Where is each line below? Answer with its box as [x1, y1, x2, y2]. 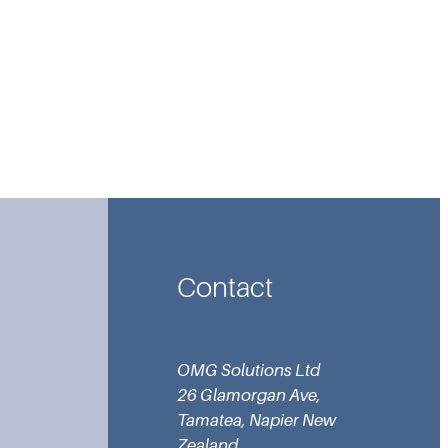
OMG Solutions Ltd [177, 361, 321, 381]
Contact [177, 272, 274, 304]
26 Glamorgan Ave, [177, 386, 322, 406]
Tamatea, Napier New [177, 411, 337, 431]
